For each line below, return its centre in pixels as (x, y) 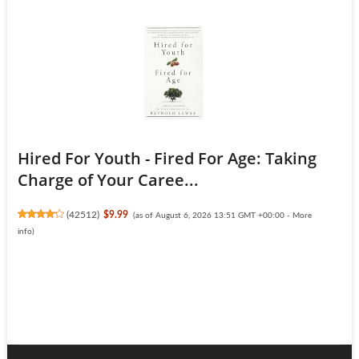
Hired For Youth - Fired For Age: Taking (167, 159)
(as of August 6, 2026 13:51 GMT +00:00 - (212, 216)
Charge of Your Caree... (108, 180)
